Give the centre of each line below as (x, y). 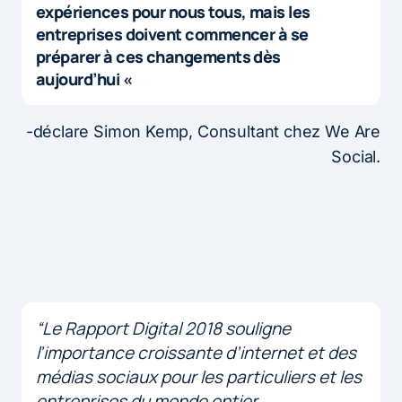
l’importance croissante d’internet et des (196, 352)
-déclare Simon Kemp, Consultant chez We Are (203, 131)
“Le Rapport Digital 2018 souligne (163, 328)
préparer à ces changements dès (158, 56)
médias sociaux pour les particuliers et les (199, 376)
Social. (356, 156)
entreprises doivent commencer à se (172, 34)
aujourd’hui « (86, 79)
